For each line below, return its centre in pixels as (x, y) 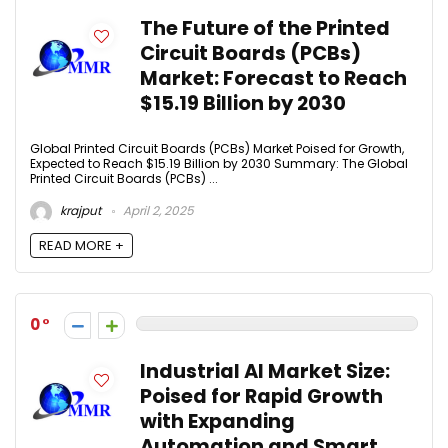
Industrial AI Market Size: (265, 372)
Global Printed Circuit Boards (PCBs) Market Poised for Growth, (217, 148)
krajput (79, 211)
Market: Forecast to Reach (273, 78)
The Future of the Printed (265, 28)
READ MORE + (81, 246)
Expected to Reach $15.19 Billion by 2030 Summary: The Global (219, 163)
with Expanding (217, 422)
